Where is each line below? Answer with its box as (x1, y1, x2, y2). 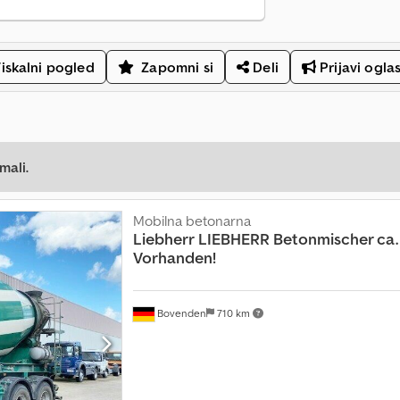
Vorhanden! (132, 247, 216, 269)
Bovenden (154, 305, 206, 320)
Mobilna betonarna (132, 212, 251, 230)
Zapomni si (141, 58, 213, 77)
